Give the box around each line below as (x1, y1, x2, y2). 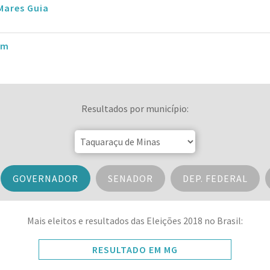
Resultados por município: (81, 102, 189, 115)
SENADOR (107, 172, 153, 185)
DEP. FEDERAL (182, 172, 248, 185)
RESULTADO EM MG (92, 243, 178, 256)
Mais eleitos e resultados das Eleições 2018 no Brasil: (27, 215, 243, 227)
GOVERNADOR (12, 172, 78, 185)
